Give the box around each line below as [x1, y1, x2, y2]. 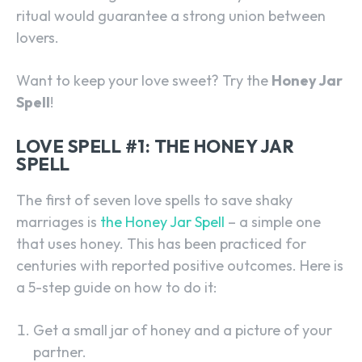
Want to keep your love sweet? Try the [16, 71, 271, 90]
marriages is [16, 213, 100, 232]
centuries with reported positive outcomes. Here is [16, 256, 343, 276]
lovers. [16, 28, 59, 48]
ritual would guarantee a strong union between [16, 6, 326, 26]
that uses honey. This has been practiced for [16, 234, 306, 254]
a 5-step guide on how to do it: [16, 278, 217, 297]
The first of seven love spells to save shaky [16, 191, 293, 210]
